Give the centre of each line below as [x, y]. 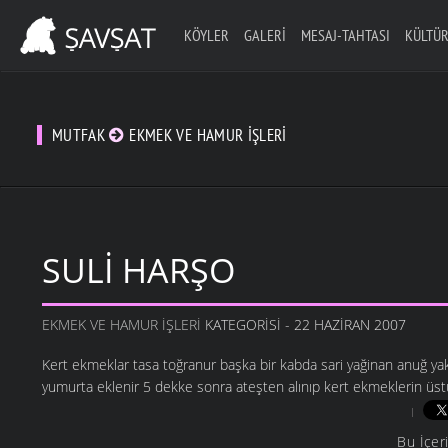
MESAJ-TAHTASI [345, 35]
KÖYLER [206, 35]
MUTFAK [81, 135]
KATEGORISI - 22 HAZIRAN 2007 [305, 325]
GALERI [264, 35]
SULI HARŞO [138, 270]
